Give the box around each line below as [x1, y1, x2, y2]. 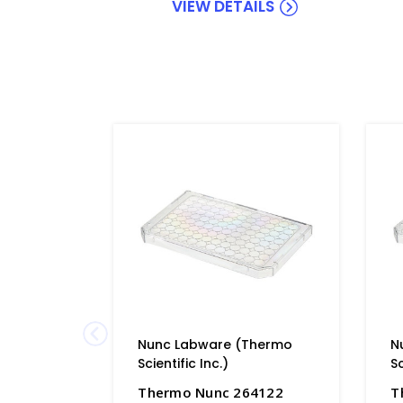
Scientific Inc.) [138, 354, 229, 372]
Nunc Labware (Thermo [138, 335, 293, 354]
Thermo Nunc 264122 [138, 382, 283, 401]
